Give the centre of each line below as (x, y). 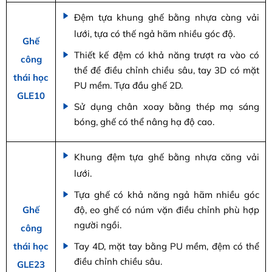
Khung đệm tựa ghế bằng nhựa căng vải (167, 157)
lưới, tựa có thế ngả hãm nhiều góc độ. (155, 33)
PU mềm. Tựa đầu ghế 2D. (128, 85)
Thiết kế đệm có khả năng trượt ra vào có (167, 55)
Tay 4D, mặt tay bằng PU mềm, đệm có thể (167, 246)
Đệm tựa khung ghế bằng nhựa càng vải (167, 17)
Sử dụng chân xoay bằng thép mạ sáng (167, 106)
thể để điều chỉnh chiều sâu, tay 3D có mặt (167, 70)
